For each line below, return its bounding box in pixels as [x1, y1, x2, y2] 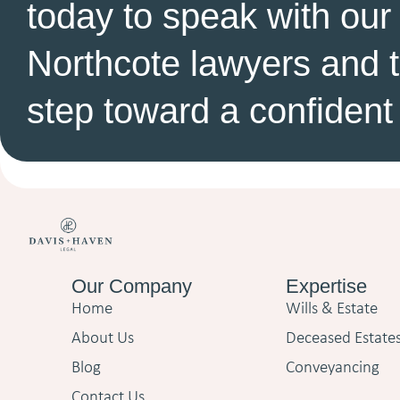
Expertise [286, 275, 368, 298]
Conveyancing [286, 360, 380, 378]
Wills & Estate [286, 301, 379, 319]
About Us [71, 330, 134, 348]
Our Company [71, 275, 192, 298]
